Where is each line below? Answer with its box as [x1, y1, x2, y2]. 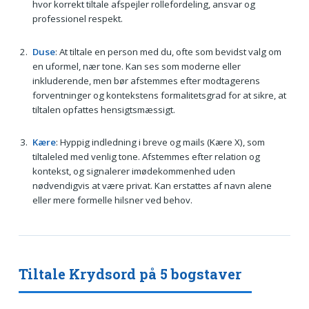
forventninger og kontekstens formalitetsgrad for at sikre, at [32, 88, 286, 101]
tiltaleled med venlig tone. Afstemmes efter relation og [32, 150, 260, 163]
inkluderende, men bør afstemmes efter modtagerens [32, 74, 260, 87]
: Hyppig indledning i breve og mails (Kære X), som [55, 136, 265, 149]
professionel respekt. [32, 12, 123, 26]
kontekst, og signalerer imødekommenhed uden [32, 165, 235, 178]
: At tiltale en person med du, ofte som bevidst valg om [54, 45, 281, 58]
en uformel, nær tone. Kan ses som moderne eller [32, 59, 241, 72]
